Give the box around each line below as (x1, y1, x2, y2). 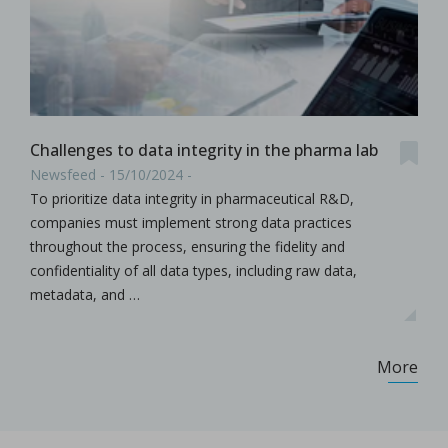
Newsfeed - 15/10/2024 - (30, 165, 192, 185)
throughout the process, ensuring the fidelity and (30, 237, 345, 257)
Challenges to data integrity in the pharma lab (30, 138, 378, 161)
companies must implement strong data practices (30, 213, 352, 233)
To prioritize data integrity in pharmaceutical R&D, (30, 189, 354, 209)
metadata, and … (30, 285, 140, 305)
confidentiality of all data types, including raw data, (30, 261, 357, 281)
